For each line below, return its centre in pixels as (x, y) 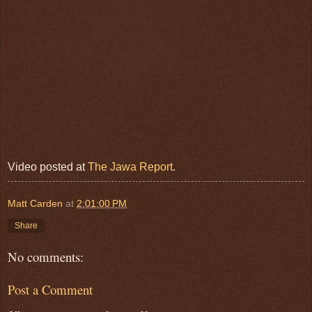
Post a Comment (50, 289)
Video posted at (48, 167)
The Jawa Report (130, 167)
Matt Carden (35, 204)
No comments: (46, 257)
